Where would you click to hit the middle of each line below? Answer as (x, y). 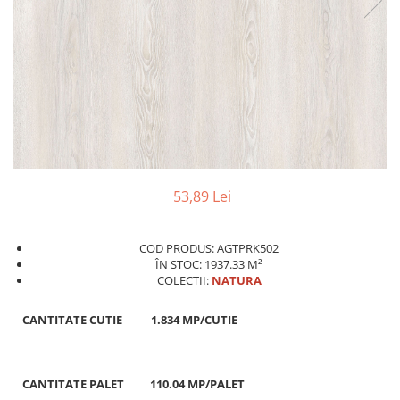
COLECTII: (184, 280)
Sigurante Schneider (75, 30)
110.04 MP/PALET (195, 384)
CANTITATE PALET (73, 384)
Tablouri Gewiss (61, 81)
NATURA (236, 280)
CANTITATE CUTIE (72, 320)
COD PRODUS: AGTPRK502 (209, 248)
